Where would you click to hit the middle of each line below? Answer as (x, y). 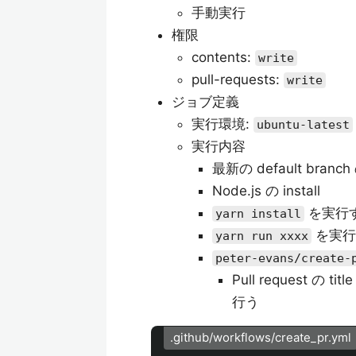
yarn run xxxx (261, 236)
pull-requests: (238, 79)
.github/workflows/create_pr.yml (261, 338)
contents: (223, 57)
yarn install (258, 214)
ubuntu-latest (303, 125)
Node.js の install (266, 191)
